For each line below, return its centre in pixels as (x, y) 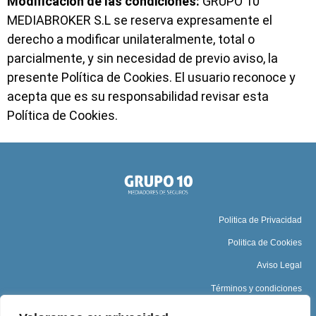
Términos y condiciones (256, 288)
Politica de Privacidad (260, 220)
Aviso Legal (279, 266)
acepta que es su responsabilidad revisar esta (138, 97)
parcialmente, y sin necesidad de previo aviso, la (142, 59)
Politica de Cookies (265, 242)
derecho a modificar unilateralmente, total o (131, 39)
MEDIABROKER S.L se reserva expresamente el (140, 20)
